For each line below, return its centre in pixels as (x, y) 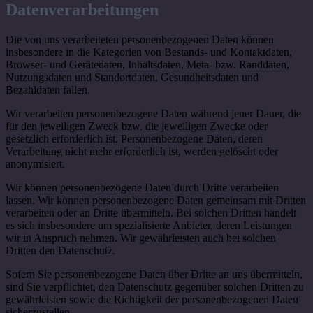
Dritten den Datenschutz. (60, 250)
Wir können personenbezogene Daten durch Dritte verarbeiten (142, 187)
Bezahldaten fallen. (48, 89)
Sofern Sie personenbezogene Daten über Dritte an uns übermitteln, (154, 274)
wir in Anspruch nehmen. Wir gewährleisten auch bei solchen (141, 238)
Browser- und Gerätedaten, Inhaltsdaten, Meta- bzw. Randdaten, (147, 64)
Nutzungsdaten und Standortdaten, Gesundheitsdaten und (132, 77)
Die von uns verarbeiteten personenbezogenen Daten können (140, 39)
